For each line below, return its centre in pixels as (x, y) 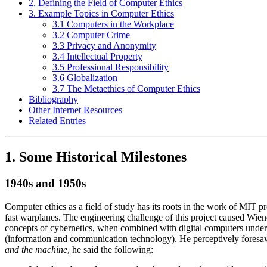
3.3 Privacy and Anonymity (104, 46)
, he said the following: (110, 249)
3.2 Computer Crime (91, 35)
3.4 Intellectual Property (97, 57)
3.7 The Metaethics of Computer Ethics (126, 89)
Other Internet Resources (75, 110)
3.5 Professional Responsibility (111, 67)
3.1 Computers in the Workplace (113, 24)
